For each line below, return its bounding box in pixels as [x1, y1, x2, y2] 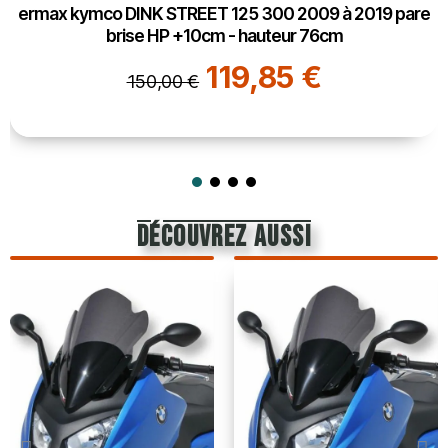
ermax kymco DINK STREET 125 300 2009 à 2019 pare [18, 3, 430, 25]
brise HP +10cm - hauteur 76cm [105, 25, 343, 47]
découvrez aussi [137, 219, 311, 255]
